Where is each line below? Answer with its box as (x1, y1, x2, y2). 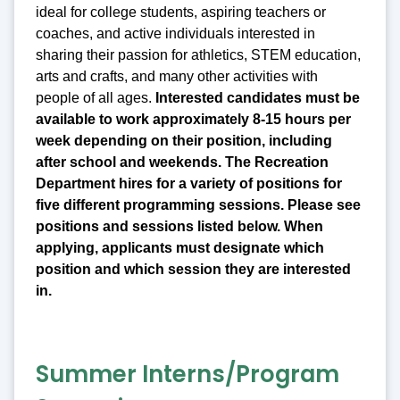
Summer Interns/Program (36, 358, 339, 391)
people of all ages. (36, 90, 155, 106)
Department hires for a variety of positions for (36, 176, 342, 192)
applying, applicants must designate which (36, 240, 324, 256)
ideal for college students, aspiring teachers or (36, 4, 326, 21)
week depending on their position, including (36, 133, 332, 149)
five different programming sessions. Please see (36, 197, 361, 213)
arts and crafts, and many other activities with (36, 69, 318, 85)
